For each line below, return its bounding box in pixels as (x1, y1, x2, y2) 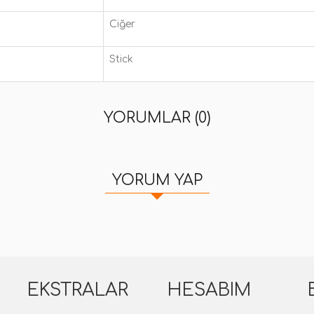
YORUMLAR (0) (103, 109, 211, 126)
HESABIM (168, 280, 251, 300)
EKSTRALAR (27, 280, 128, 300)
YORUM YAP (111, 172, 203, 189)
